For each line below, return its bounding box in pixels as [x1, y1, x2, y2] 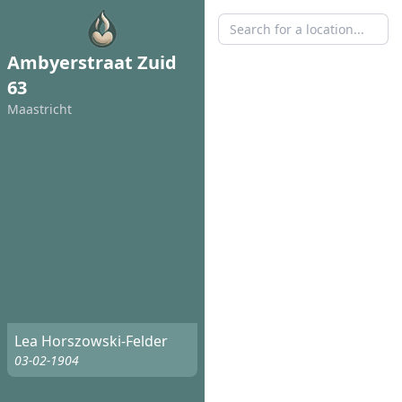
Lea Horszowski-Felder [14, 331, 168, 352]
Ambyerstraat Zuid [7, 50, 177, 74]
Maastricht [7, 100, 72, 118]
